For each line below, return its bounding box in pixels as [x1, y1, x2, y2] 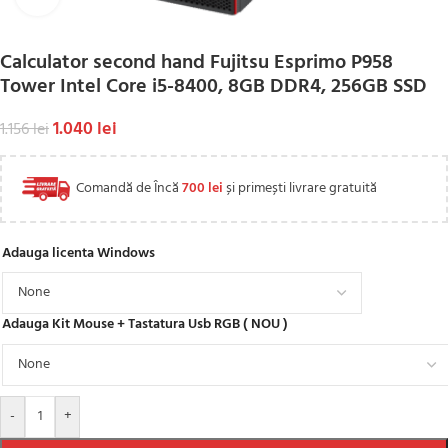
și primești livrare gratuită [223, 177, 377, 201]
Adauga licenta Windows [2, 241, 155, 265]
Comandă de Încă [70, 177, 182, 201]
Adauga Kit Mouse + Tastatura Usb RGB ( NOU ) [2, 313, 288, 337]
